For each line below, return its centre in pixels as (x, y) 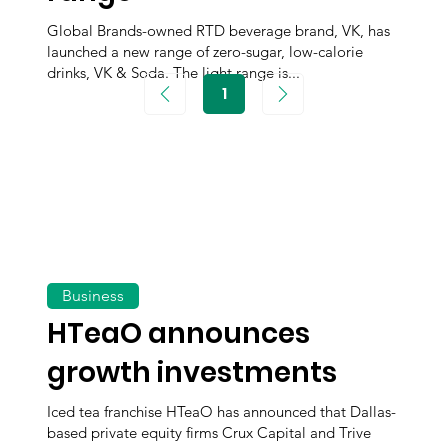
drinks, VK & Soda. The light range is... (174, 73)
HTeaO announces (179, 334)
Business (93, 296)
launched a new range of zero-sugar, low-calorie (205, 52)
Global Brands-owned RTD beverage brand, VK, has (219, 31)
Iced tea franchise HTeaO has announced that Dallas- (222, 412)
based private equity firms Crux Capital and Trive (209, 433)
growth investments (192, 373)
